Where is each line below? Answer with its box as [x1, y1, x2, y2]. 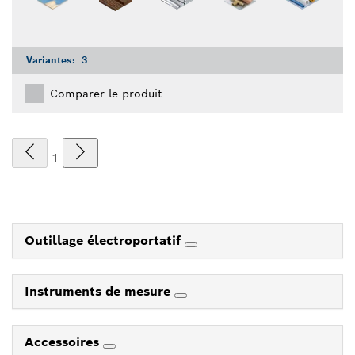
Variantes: [26, 53, 78, 66]
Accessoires [25, 333, 103, 350]
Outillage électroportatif [25, 231, 185, 249]
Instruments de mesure [25, 282, 174, 300]
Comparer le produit [50, 86, 162, 101]
